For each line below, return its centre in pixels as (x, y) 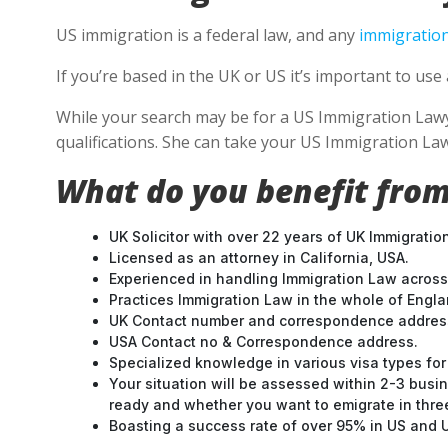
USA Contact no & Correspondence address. (263, 341)
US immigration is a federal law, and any (207, 35)
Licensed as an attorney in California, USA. (259, 257)
